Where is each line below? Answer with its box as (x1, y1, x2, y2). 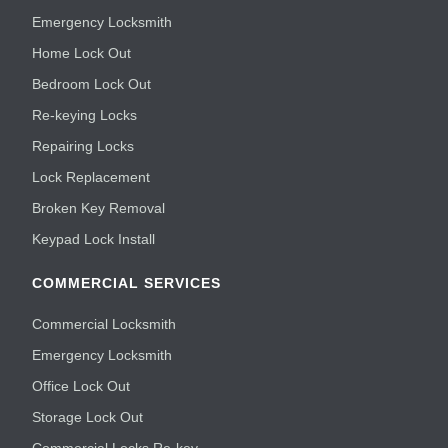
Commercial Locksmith (32, 316, 177, 333)
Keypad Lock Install (32, 231, 156, 248)
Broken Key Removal (32, 200, 166, 217)
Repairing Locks (32, 138, 135, 155)
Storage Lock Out (32, 409, 144, 426)
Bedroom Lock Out (32, 76, 152, 93)
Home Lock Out (32, 45, 132, 62)
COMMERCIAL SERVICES (32, 275, 222, 292)
